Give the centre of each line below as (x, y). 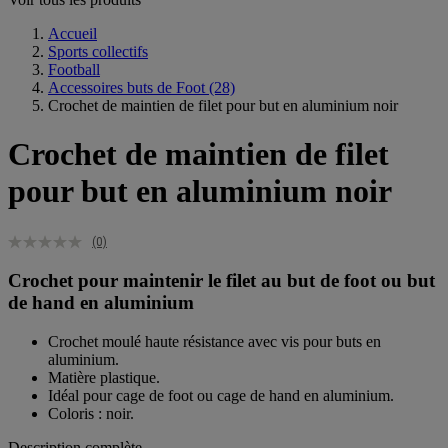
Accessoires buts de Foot (126, 87)
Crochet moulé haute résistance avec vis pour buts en (214, 342)
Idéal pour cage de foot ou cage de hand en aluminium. (221, 396)
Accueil (72, 33)
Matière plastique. (104, 378)
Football (74, 69)
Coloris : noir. (91, 414)
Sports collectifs (98, 51)
